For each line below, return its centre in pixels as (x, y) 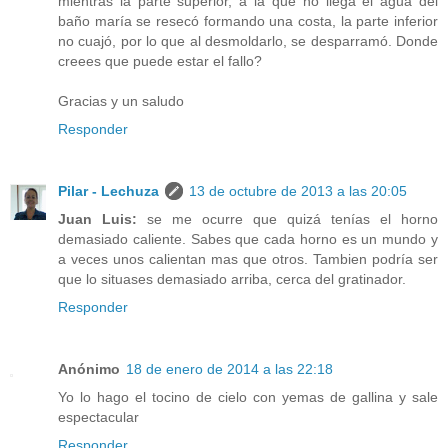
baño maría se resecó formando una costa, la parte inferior (248, 21)
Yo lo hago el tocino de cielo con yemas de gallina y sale (248, 397)
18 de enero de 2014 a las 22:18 (229, 369)
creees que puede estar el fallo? (160, 61)
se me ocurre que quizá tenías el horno (292, 219)
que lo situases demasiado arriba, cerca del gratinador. (232, 279)
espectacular (98, 417)
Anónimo (89, 369)
